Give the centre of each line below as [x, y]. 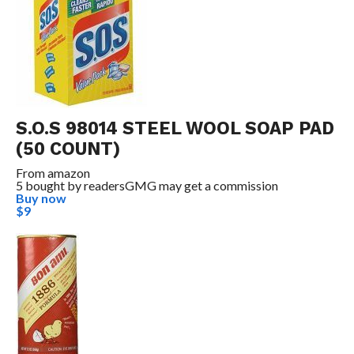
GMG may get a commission [201, 185]
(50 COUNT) [68, 148]
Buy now [41, 198]
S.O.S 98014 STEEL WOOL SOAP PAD [175, 128]
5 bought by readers [70, 185]
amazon [68, 172]
